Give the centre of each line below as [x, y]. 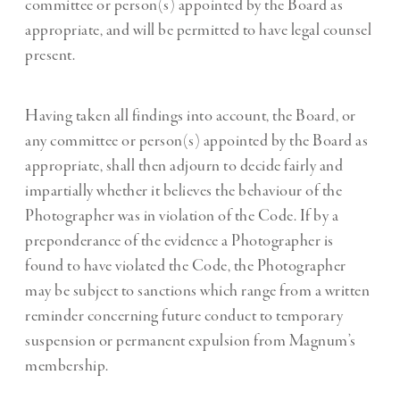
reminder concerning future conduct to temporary [184, 317]
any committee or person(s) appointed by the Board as [196, 142]
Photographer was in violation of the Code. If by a [182, 217]
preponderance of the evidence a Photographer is [179, 242]
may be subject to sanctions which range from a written [197, 292]
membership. [67, 367]
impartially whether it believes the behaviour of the [183, 192]
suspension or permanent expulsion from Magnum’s [191, 342]
